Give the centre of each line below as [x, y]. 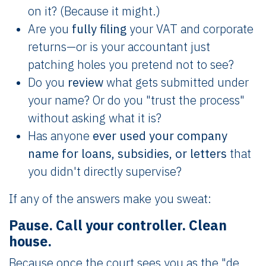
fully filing [99, 28]
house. [30, 241]
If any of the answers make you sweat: [110, 198]
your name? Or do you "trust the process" [136, 100]
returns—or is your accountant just [119, 46]
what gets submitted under [176, 82]
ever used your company [160, 135]
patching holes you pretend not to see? [131, 64]
